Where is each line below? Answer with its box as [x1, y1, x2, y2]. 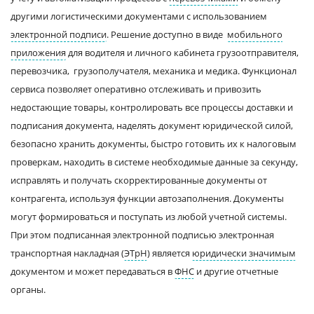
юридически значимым [192, 247, 296, 259]
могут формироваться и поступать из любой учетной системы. [11, 210, 287, 223]
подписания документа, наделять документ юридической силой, [11, 119, 293, 132]
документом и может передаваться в [11, 265, 175, 278]
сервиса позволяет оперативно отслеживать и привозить [11, 83, 261, 95]
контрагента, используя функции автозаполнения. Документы [11, 192, 284, 205]
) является [147, 247, 192, 259]
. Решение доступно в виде [107, 28, 227, 41]
